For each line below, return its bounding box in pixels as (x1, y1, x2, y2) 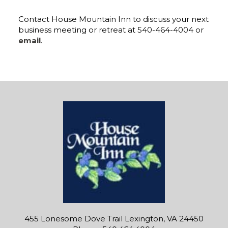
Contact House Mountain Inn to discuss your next (18, 14, 209, 24)
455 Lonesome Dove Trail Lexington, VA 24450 (24, 214, 204, 224)
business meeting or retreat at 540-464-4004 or (18, 24, 204, 35)
